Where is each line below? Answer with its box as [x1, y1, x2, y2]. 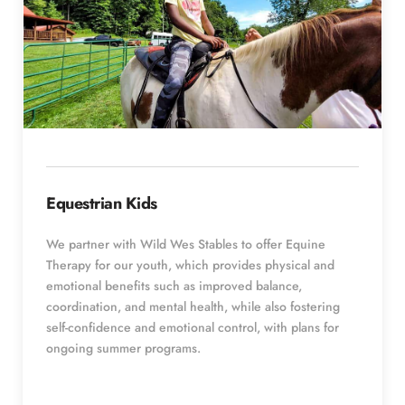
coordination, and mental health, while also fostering [46, 297, 340, 316]
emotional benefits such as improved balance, [46, 276, 302, 295]
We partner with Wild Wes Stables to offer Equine [46, 234, 325, 253]
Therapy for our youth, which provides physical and [46, 255, 334, 274]
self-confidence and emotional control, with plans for [46, 317, 339, 336]
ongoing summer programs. [46, 338, 204, 357]
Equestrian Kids [46, 191, 157, 215]
